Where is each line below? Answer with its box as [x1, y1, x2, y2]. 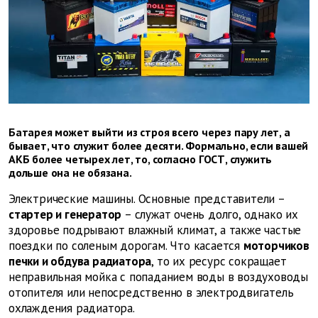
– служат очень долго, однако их [121, 206, 298, 222]
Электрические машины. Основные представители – [9, 190, 285, 207]
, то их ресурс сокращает [151, 253, 287, 269]
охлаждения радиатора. [9, 300, 135, 316]
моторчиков [243, 237, 309, 253]
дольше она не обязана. [9, 165, 132, 180]
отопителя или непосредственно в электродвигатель [9, 284, 294, 300]
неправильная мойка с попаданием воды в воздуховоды [9, 268, 308, 285]
